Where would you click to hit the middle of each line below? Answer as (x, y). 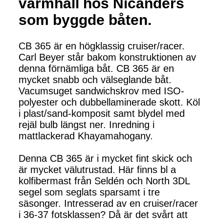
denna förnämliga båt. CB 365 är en (96, 68)
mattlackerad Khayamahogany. (87, 136)
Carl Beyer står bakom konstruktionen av (107, 57)
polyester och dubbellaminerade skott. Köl (109, 102)
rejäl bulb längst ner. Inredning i (87, 125)
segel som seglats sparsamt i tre (89, 192)
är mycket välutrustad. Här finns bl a (97, 170)
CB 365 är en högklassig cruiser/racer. (102, 46)
